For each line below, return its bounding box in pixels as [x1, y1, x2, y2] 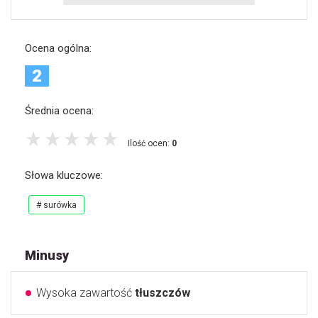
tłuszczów [135, 286, 190, 300]
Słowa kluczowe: [25, 169, 103, 182]
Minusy [25, 248, 69, 263]
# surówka [36, 200, 77, 211]
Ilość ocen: [128, 138, 172, 149]
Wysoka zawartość [36, 286, 135, 300]
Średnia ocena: [25, 104, 94, 117]
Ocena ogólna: [25, 42, 92, 55]
